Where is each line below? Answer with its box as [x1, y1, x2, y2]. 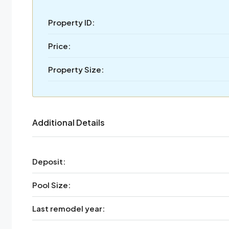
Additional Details [32, 117, 105, 128]
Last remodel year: [32, 203, 105, 213]
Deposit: [32, 156, 65, 166]
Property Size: [48, 64, 104, 74]
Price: [48, 40, 71, 51]
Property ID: [48, 17, 95, 27]
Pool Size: [32, 179, 71, 190]
